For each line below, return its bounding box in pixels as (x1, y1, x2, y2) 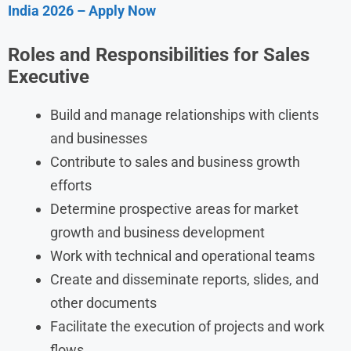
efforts (50, 176, 92, 194)
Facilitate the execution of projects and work (50, 317, 324, 335)
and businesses (50, 129, 147, 147)
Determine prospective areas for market (50, 200, 299, 217)
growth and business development (50, 223, 265, 241)
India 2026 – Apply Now (8, 2, 156, 19)
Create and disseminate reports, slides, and (50, 270, 319, 288)
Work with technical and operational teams (50, 247, 315, 264)
